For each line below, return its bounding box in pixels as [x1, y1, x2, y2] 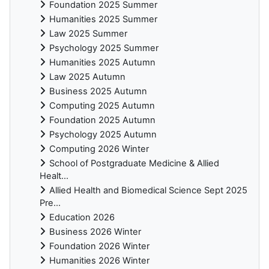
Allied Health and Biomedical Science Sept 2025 [49, 185, 247, 196]
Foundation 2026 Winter [49, 241, 150, 252]
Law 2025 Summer [49, 28, 127, 40]
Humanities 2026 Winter [49, 255, 150, 267]
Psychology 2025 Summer [49, 43, 159, 54]
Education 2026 [49, 212, 115, 223]
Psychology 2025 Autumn [49, 129, 157, 141]
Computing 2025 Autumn [49, 100, 155, 112]
